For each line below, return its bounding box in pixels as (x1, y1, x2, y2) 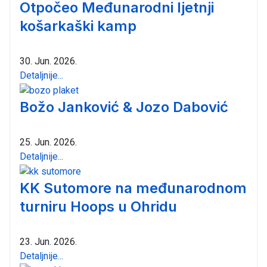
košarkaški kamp (20, 17, 136, 35)
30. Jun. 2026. (20, 55, 77, 67)
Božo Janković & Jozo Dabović (20, 98, 228, 116)
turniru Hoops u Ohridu (20, 197, 177, 215)
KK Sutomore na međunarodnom (20, 179, 247, 197)
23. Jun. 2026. (20, 235, 77, 247)
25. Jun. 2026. (20, 136, 77, 148)
